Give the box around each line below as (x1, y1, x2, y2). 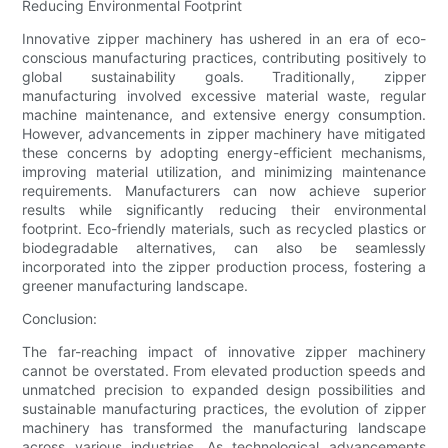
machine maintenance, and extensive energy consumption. (22, 106, 426, 124)
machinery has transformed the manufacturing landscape (22, 419, 426, 437)
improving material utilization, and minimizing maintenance (22, 163, 426, 181)
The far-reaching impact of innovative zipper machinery (22, 343, 426, 361)
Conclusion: (22, 310, 98, 328)
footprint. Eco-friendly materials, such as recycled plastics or (22, 220, 426, 238)
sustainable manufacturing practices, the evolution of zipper (22, 400, 426, 418)
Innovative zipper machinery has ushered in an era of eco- (22, 30, 426, 48)
